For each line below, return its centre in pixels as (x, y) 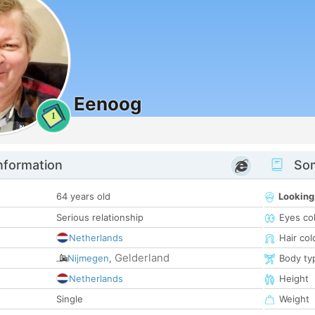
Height (294, 279)
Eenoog (108, 104)
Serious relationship (100, 218)
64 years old (83, 197)
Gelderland (142, 258)
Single (70, 299)
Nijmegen (88, 258)
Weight (294, 299)
